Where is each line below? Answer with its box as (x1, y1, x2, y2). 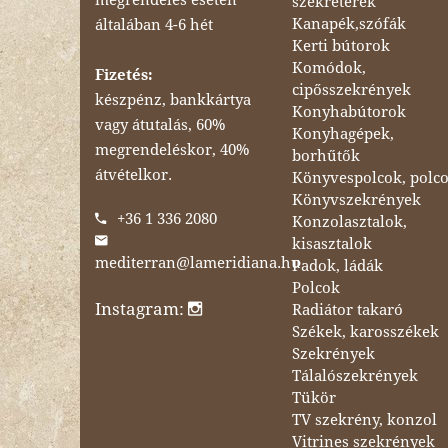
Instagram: (95, 298, 188, 319)
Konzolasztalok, (292, 212, 408, 231)
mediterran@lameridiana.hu (95, 253, 301, 272)
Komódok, (292, 58, 367, 77)
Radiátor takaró (292, 300, 404, 319)
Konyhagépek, (292, 124, 395, 143)
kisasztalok (292, 234, 373, 253)
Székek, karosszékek (292, 322, 440, 341)
